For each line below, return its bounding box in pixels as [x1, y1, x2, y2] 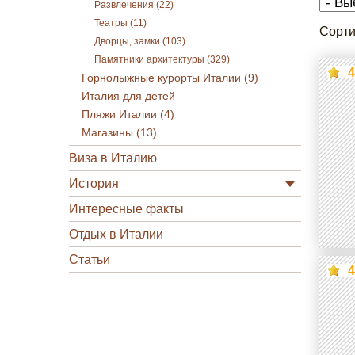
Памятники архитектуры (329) [94, 55, 230, 64]
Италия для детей [82, 90, 175, 102]
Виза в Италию [69, 151, 157, 165]
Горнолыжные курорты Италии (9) [82, 72, 258, 84]
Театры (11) [94, 18, 147, 28]
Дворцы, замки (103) [94, 36, 185, 46]
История [69, 177, 119, 190]
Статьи [69, 253, 110, 266]
